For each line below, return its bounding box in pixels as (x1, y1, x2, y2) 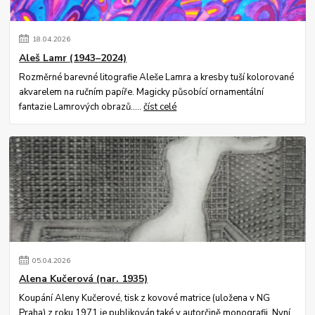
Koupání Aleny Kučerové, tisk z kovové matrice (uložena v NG (19, 292, 271, 305)
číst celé (143, 100, 177, 113)
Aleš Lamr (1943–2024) (19, 51, 127, 65)
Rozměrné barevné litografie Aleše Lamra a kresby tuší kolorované (19, 70, 295, 84)
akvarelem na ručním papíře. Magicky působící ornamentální (19, 85, 264, 98)
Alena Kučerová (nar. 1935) (19, 272, 148, 286)
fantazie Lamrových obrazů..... (19, 100, 144, 113)
